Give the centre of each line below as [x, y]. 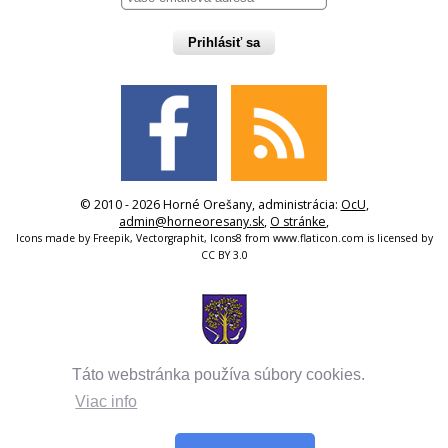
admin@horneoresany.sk [191, 222]
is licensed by [398, 238]
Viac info [106, 402]
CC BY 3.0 [224, 255]
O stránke [298, 222]
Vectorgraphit [169, 238]
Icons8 [225, 238]
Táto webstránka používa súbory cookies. [219, 374]
